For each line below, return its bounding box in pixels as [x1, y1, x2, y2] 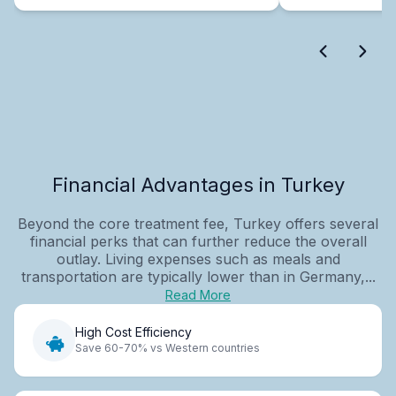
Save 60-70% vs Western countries [75, 341, 260, 355]
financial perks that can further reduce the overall [29, 232, 367, 250]
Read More [165, 286, 231, 302]
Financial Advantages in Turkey [51, 172, 345, 196]
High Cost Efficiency [75, 324, 192, 340]
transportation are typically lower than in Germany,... [20, 267, 376, 286]
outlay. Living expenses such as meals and [56, 249, 340, 268]
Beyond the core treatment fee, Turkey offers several [18, 214, 378, 232]
